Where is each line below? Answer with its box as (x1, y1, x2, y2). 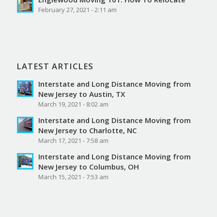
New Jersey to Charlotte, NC (38, 125, 137, 136)
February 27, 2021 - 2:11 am (38, 5, 117, 15)
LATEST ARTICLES (16, 61, 93, 72)
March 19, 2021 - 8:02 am (38, 100, 108, 109)
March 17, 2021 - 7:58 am (38, 136, 108, 145)
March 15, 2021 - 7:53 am (38, 172, 108, 182)
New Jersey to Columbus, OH (38, 162, 139, 172)
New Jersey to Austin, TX (38, 89, 125, 99)
